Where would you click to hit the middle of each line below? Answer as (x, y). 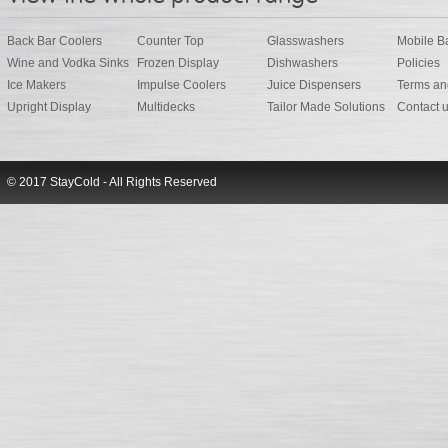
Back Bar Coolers (54, 41)
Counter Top (170, 41)
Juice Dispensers (314, 85)
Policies (418, 63)
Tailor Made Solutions (326, 107)
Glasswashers (305, 41)
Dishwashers (302, 63)
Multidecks (166, 107)
